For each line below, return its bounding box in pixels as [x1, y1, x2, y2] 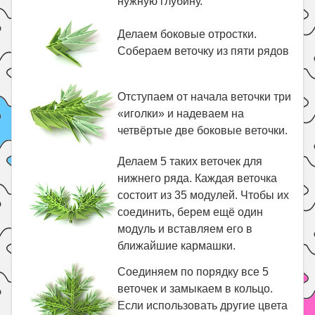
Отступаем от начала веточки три [117, 91, 292, 103]
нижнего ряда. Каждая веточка [117, 172, 278, 184]
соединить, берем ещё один [117, 206, 264, 218]
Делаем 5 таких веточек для [117, 155, 263, 167]
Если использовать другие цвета [117, 300, 288, 311]
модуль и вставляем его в [117, 223, 253, 235]
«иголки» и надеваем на [117, 108, 245, 120]
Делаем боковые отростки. [117, 28, 257, 40]
